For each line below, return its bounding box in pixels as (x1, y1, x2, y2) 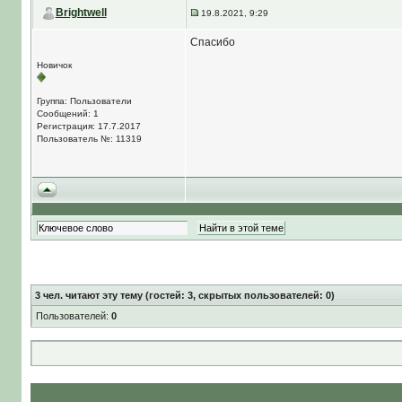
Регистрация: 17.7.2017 (36, 121, 141, 131)
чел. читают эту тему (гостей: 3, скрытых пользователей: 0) (39, 290, 335, 301)
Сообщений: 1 (36, 109, 99, 118)
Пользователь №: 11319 (36, 134, 142, 144)
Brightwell (55, 6, 107, 20)
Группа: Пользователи (36, 96, 132, 106)
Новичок (36, 60, 72, 70)
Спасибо (189, 36, 235, 48)
